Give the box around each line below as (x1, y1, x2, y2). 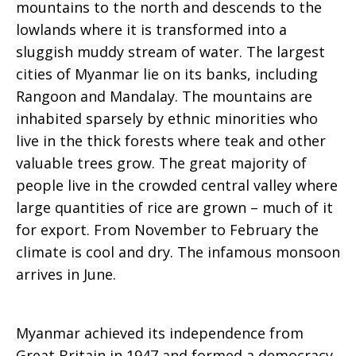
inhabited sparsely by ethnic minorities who (16, 109, 318, 128)
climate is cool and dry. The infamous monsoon (16, 242, 340, 261)
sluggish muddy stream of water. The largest (16, 42, 325, 61)
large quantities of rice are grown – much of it (16, 198, 333, 217)
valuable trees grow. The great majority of (16, 153, 307, 172)
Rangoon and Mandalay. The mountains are (16, 87, 312, 106)
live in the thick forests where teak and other (16, 131, 326, 150)
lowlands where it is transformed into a (16, 20, 287, 39)
